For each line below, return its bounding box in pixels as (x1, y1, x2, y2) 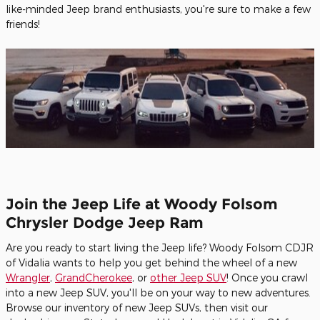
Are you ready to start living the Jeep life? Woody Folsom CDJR (6, 241, 314, 254)
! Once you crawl (226, 271, 308, 284)
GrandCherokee (55, 271, 132, 284)
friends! (6, 18, 40, 30)
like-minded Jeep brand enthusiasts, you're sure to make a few (6, 3, 311, 15)
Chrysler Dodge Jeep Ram (6, 214, 204, 231)
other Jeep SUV (150, 271, 226, 284)
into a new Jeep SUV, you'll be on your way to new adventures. (6, 286, 311, 299)
